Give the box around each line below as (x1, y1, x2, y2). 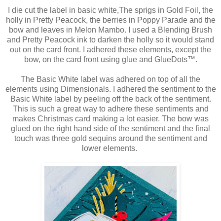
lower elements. (82, 144, 139, 153)
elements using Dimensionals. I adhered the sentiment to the (5, 85, 216, 94)
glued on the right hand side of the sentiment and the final (11, 124, 210, 133)
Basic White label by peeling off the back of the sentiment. (10, 95, 211, 104)
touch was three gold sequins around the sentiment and (14, 134, 207, 143)
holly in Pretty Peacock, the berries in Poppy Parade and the (5, 16, 216, 25)
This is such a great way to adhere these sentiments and (12, 105, 209, 113)
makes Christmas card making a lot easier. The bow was (12, 114, 209, 123)
